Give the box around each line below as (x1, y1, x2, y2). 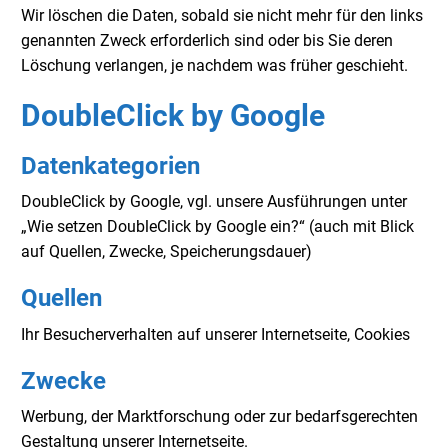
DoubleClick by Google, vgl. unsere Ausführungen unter (21, 192, 407, 212)
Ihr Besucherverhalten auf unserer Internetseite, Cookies (21, 324, 410, 344)
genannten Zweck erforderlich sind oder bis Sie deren (21, 30, 393, 50)
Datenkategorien (21, 151, 200, 180)
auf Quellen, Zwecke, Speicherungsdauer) (21, 242, 312, 262)
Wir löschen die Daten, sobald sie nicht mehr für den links (21, 5, 423, 25)
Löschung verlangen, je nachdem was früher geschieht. (21, 55, 408, 75)
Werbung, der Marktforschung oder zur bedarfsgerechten (21, 407, 418, 427)
